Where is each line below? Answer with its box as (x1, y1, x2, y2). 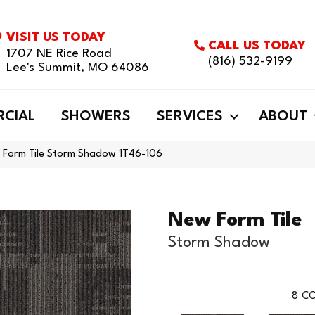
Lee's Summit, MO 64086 (6, 62, 150, 74)
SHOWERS (61, 110, 131, 124)
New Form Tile (168, 211, 302, 231)
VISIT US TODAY (6, 32, 106, 44)
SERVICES (157, 110, 223, 124)
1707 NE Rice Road (6, 48, 112, 60)
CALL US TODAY (208, 39, 307, 52)
